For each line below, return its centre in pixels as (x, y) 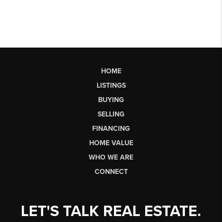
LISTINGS (111, 85)
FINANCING (111, 128)
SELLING (111, 114)
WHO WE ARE (111, 157)
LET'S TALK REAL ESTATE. (111, 211)
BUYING (111, 100)
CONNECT (111, 171)
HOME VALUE (111, 143)
